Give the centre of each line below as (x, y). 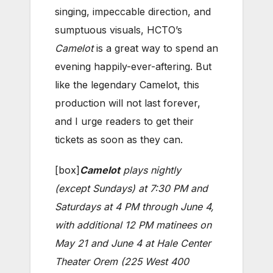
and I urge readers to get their (124, 121)
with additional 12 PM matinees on (133, 225)
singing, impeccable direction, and (133, 11)
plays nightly (151, 170)
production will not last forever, (128, 103)
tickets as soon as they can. (119, 139)
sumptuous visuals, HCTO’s (119, 30)
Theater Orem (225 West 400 (122, 261)
